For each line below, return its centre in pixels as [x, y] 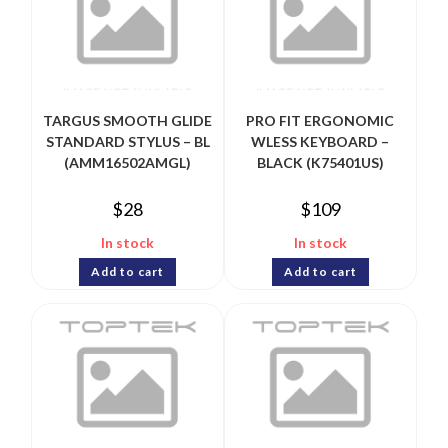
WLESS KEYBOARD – [320, 142]
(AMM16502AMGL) [128, 163]
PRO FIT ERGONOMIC [320, 121]
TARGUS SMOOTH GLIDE [128, 121]
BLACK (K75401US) [320, 163]
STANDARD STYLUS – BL [127, 142]
